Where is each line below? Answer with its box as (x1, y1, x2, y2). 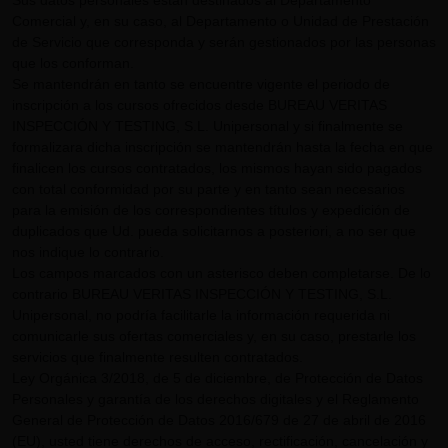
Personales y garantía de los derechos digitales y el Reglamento (12, 391, 419, 407)
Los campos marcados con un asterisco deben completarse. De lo (12, 265, 431, 281)
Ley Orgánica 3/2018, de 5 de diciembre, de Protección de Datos (12, 370, 423, 386)
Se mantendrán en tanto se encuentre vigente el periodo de (12, 76, 390, 92)
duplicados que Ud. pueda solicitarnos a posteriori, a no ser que (12, 223, 416, 239)
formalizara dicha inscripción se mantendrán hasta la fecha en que (12, 139, 433, 155)
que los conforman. (12, 55, 134, 71)
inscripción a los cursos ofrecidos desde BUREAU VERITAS (12, 97, 387, 113)
